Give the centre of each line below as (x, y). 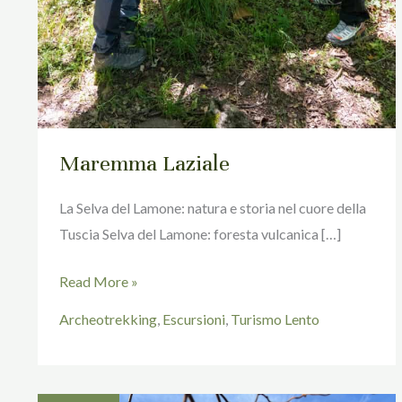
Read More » (99, 282)
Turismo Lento (275, 319)
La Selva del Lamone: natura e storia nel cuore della (213, 208)
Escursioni (194, 319)
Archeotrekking (108, 319)
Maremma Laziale (144, 163)
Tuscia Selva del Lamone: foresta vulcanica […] (200, 234)
